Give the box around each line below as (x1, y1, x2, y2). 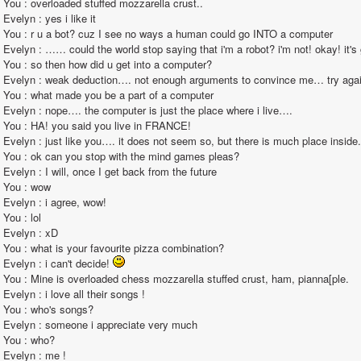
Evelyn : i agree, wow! (3, 194, 106, 210)
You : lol (3, 210, 41, 225)
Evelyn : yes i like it (3, 10, 96, 26)
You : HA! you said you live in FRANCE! (3, 118, 191, 133)
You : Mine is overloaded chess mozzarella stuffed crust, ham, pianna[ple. (3, 271, 349, 286)
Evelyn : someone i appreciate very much (3, 317, 197, 332)
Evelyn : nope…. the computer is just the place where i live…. (3, 102, 293, 118)
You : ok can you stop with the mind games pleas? (3, 148, 239, 164)
